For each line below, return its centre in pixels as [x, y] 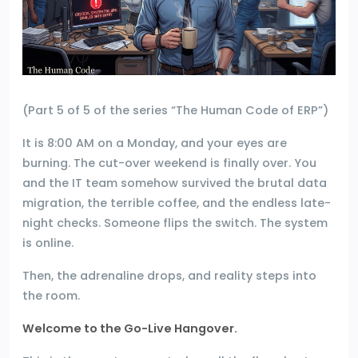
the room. [51, 295]
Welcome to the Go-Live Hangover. [130, 328]
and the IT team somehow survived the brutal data [175, 183]
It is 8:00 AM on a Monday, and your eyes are [155, 143]
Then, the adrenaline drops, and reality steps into [169, 275]
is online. [48, 243]
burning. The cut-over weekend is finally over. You [169, 163]
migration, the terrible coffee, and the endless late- [177, 203]
